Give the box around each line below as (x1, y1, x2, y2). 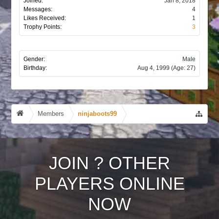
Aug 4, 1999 (137, 65, 170, 71)
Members (38, 110, 64, 117)
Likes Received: (23, 15, 66, 22)
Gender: (23, 56, 45, 63)
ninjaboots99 (78, 110, 117, 117)
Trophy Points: (23, 23, 62, 30)
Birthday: (23, 65, 47, 71)
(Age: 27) (171, 65, 196, 71)
